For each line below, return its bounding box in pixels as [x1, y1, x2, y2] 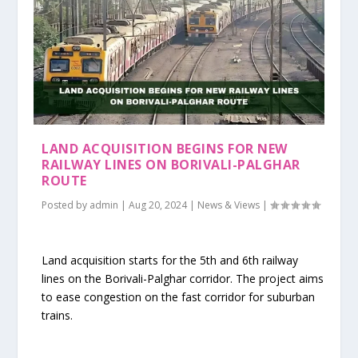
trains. [42, 308, 74, 324]
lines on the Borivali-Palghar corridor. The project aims [42, 271, 324, 287]
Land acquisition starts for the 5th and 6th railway [42, 253, 299, 268]
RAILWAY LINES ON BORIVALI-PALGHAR [42, 156, 300, 174]
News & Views [197, 198, 261, 213]
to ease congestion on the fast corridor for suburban [42, 289, 316, 305]
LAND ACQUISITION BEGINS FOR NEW [42, 140, 288, 158]
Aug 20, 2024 [129, 198, 188, 213]
